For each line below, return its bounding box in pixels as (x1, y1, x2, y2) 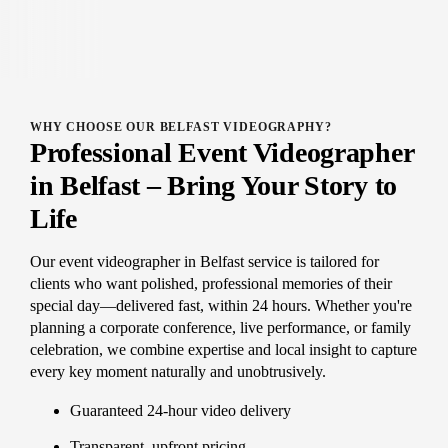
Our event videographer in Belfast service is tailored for (30, 252, 379, 270)
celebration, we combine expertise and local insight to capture (30, 340, 417, 358)
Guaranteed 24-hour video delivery (70, 401, 291, 419)
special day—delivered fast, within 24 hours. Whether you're (30, 296, 412, 314)
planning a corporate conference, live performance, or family (30, 318, 411, 336)
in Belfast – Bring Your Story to (30, 169, 398, 201)
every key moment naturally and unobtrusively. (30, 362, 326, 380)
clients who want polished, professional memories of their (30, 274, 392, 292)
